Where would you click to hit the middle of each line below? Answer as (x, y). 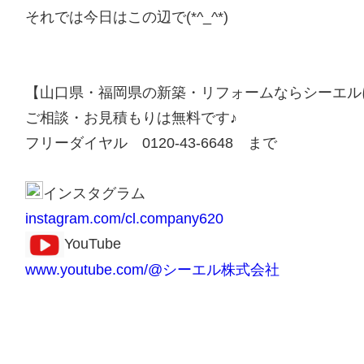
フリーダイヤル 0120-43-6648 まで (151, 143)
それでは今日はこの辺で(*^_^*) (126, 17)
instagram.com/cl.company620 (124, 218)
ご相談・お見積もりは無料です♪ (131, 117)
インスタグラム (94, 193)
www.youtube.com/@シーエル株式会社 (152, 269)
